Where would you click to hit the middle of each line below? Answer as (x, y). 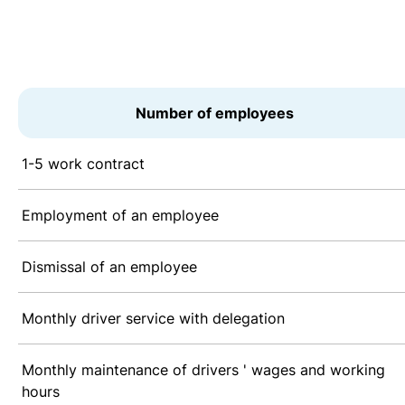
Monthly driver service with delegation (153, 319)
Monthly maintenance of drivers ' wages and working (203, 370)
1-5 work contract (83, 164)
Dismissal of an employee (109, 267)
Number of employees (214, 113)
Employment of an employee (120, 216)
